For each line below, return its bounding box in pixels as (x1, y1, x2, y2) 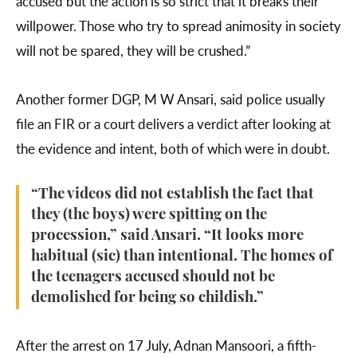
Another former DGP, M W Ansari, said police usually (16, 89, 325, 109)
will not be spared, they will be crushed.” (16, 41, 250, 61)
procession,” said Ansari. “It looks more (31, 229, 304, 245)
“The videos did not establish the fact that (31, 187, 314, 203)
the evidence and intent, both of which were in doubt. (16, 139, 330, 159)
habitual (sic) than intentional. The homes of (31, 249, 333, 265)
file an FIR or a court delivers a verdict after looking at (16, 114, 331, 134)
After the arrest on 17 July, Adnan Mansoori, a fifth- (16, 335, 316, 355)
